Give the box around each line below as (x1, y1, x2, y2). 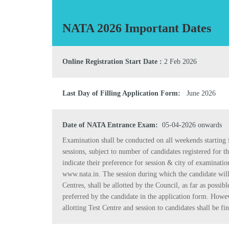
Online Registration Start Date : (62, 57, 162, 65)
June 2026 (180, 89, 216, 97)
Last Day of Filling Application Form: (62, 89, 180, 97)
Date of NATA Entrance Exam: (62, 121, 158, 129)
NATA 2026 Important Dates (62, 21, 211, 35)
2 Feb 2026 (162, 57, 197, 65)
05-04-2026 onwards (158, 121, 222, 129)
